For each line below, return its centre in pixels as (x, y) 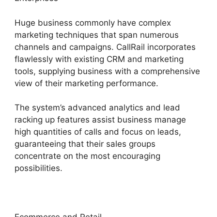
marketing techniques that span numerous (97, 35)
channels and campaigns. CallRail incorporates (105, 47)
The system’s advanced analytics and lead (97, 108)
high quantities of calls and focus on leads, (98, 132)
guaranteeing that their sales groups (85, 144)
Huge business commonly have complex (93, 23)
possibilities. (39, 168)
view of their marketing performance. (86, 83)
